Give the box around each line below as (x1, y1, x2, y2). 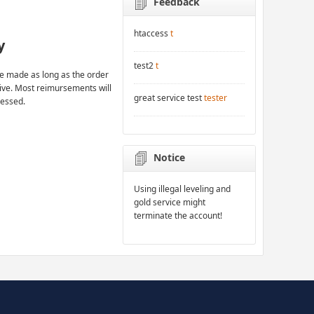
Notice (153, 151, 186, 165)
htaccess (134, 27, 169, 40)
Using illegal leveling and (134, 183, 231, 196)
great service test (134, 92, 203, 104)
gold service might (134, 196, 206, 209)
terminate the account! (134, 210, 223, 222)
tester (204, 92, 228, 104)
